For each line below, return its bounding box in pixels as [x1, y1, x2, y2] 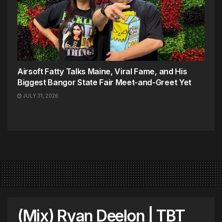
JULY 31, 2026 [22, 93, 58, 99]
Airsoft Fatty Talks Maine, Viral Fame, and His [17, 66, 187, 77]
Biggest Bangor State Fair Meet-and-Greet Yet [17, 77, 191, 88]
